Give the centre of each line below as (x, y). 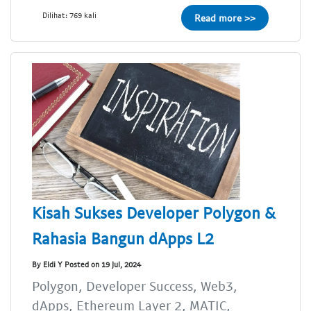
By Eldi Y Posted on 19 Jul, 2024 (86, 264)
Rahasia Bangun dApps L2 (123, 238)
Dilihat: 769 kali (69, 15)
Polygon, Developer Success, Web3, (135, 285)
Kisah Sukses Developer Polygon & (154, 212)
